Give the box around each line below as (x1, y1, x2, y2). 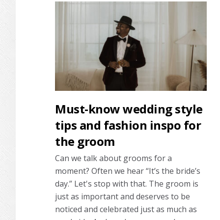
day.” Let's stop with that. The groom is (55, 178, 198, 189)
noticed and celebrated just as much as (55, 203, 197, 215)
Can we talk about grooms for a (55, 152, 172, 164)
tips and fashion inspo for (55, 116, 201, 133)
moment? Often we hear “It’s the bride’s (55, 165, 200, 176)
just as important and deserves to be (55, 191, 190, 202)
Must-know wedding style (55, 100, 203, 117)
